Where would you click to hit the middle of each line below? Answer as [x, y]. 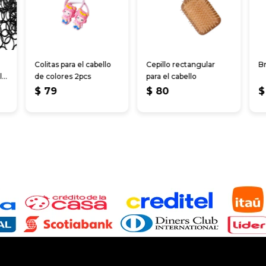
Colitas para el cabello [73, 65]
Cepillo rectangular [181, 65]
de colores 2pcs [63, 77]
